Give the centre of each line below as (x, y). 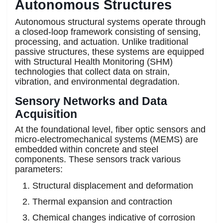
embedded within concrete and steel (87, 149)
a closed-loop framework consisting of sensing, (108, 32)
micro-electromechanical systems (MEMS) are (107, 139)
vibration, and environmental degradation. (97, 81)
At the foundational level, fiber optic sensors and (110, 129)
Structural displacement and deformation (113, 185)
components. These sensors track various (98, 159)
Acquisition (46, 114)
